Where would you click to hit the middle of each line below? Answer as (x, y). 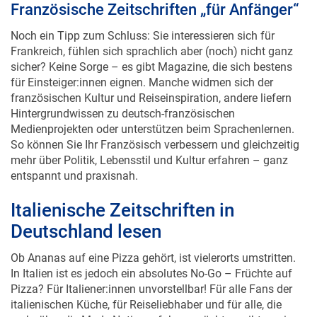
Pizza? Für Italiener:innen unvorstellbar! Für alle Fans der (151, 275)
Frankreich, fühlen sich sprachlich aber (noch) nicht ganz (152, 37)
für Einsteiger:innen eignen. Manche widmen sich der (142, 68)
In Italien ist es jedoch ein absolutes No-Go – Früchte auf (151, 259)
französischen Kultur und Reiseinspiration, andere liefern (151, 83)
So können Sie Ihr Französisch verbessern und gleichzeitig (155, 130)
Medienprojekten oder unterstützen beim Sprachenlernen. (152, 115)
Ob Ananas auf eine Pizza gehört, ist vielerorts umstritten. (153, 243)
